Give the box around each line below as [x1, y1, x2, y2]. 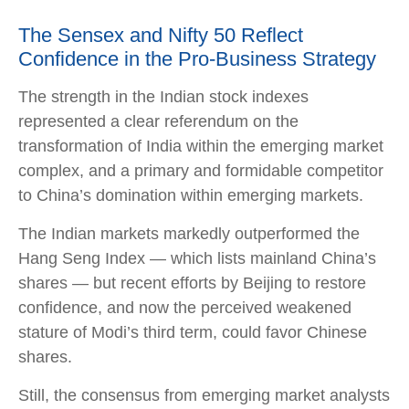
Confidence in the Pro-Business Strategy [18, 47, 376, 70]
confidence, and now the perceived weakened [18, 298, 351, 317]
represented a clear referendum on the [18, 111, 299, 131]
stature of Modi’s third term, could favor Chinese [18, 322, 367, 341]
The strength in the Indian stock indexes [18, 87, 309, 106]
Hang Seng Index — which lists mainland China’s [18, 248, 376, 267]
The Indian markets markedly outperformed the [18, 224, 360, 243]
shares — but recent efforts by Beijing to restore [18, 273, 366, 292]
